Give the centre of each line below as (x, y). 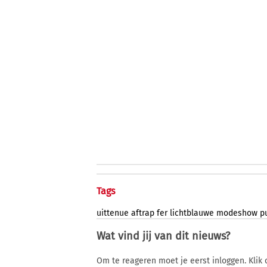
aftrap (143, 213)
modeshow (237, 213)
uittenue (113, 213)
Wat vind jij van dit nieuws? (163, 236)
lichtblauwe (192, 213)
